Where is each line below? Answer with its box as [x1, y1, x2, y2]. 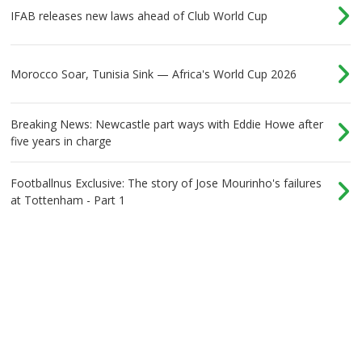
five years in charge [11, 133, 112, 149]
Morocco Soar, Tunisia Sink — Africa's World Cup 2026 [11, 65, 297, 82]
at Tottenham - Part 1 [11, 192, 126, 208]
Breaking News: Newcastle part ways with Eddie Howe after [11, 116, 324, 132]
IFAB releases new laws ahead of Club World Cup [11, 7, 268, 23]
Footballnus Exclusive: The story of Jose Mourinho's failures [11, 175, 322, 191]
